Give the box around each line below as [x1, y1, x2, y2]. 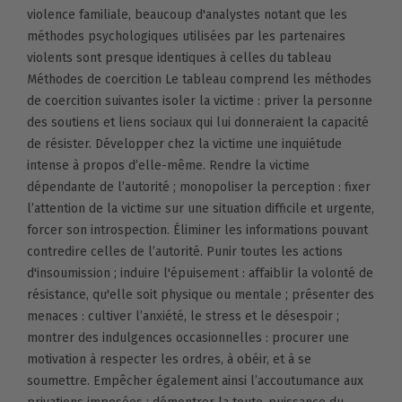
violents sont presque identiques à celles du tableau [27, 50, 331, 66]
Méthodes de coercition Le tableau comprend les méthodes [27, 72, 371, 88]
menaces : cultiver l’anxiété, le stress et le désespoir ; [27, 309, 339, 325]
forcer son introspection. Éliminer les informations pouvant [27, 223, 368, 239]
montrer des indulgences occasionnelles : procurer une [27, 330, 349, 346]
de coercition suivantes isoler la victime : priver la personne [27, 93, 372, 109]
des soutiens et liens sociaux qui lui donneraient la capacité [27, 115, 369, 131]
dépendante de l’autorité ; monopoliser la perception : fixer [27, 179, 371, 196]
